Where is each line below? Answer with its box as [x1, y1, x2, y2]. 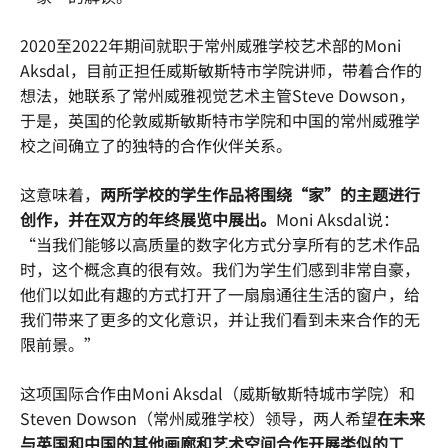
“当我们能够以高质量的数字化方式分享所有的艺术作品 [20, 232, 420, 256]
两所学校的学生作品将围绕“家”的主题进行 [100, 182, 420, 206]
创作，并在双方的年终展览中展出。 [20, 207, 276, 231]
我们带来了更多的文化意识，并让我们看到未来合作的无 [20, 307, 420, 331]
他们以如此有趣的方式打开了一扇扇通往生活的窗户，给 [20, 282, 420, 306]
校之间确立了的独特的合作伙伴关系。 [20, 133, 292, 157]
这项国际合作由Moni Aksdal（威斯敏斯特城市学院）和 [20, 381, 415, 405]
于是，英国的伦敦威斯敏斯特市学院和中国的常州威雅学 [20, 108, 420, 132]
